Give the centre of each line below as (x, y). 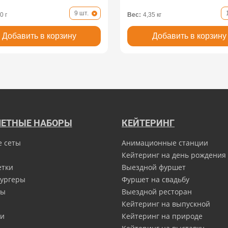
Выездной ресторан (157, 192)
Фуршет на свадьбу (155, 179)
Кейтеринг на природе (162, 216)
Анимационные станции (165, 143)
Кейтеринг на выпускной (166, 204)
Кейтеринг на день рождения (174, 155)
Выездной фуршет (154, 167)
